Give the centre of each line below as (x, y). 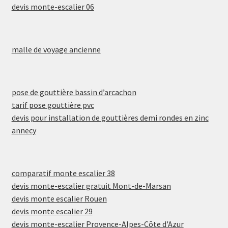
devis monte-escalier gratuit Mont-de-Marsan (91, 186)
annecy (24, 131)
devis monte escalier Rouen (59, 199)
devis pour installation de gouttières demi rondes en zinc (110, 118)
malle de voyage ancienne (56, 49)
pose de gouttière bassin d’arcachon (74, 92)
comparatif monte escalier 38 (63, 173)
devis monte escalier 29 (52, 211)
